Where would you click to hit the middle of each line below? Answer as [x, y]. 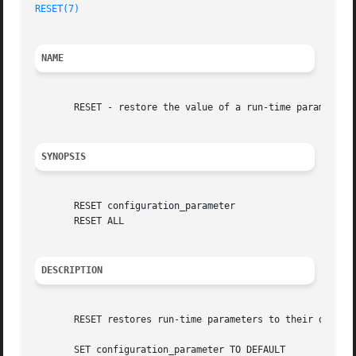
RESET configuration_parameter [135, 206]
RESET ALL [80, 221]
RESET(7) [58, 9]
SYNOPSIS [64, 157]
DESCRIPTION [72, 271]
